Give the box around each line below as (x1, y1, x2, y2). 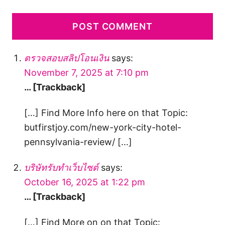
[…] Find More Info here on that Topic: (24, 107, 188, 119)
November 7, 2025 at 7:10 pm (24, 67, 149, 78)
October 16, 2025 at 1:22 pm (24, 177, 145, 188)
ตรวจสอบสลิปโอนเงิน (24, 53, 109, 64)
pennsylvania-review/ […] (24, 137, 132, 148)
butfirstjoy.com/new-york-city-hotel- (24, 122, 181, 133)
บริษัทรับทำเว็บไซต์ (24, 162, 98, 173)
